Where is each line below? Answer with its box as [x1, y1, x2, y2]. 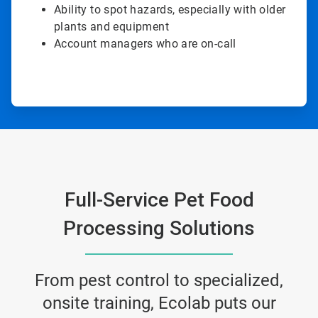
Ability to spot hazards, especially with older [54, 3, 286, 17]
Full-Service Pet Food [64, 188, 254, 212]
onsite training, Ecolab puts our [42, 293, 276, 314]
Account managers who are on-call [54, 37, 236, 51]
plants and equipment [54, 20, 169, 34]
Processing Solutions [63, 216, 255, 241]
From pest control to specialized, [35, 270, 283, 291]
